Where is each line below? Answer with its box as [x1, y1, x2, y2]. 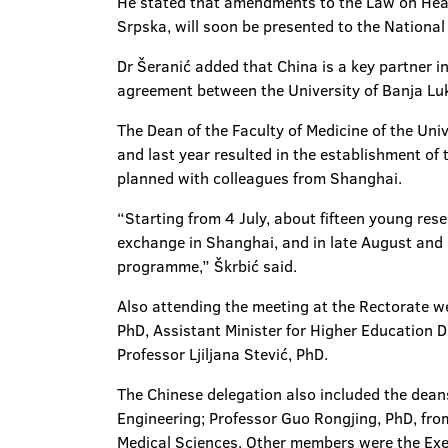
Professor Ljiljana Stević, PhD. [117, 343, 328, 365]
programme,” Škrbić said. [117, 255, 297, 277]
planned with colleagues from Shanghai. [117, 167, 402, 189]
